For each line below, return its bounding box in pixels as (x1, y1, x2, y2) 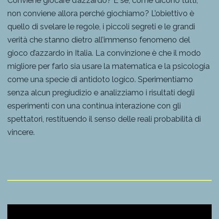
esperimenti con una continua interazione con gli (7, 101, 181, 110)
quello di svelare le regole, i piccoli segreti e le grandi (7, 22, 195, 31)
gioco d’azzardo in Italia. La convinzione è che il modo (7, 48, 201, 58)
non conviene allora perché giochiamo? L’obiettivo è (7, 8, 194, 18)
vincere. (7, 127, 35, 137)
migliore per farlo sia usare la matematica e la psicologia (7, 61, 210, 71)
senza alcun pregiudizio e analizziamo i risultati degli (7, 88, 195, 97)
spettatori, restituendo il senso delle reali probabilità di (7, 114, 201, 124)
